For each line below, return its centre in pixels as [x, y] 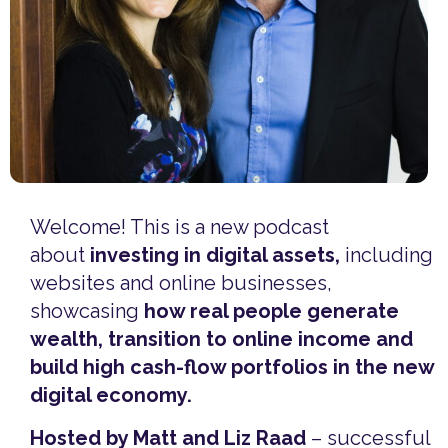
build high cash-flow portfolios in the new [232, 367]
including [386, 255]
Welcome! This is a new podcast [179, 227]
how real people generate [271, 311]
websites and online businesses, [181, 283]
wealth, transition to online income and [221, 339]
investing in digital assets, [215, 255]
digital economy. [111, 395]
